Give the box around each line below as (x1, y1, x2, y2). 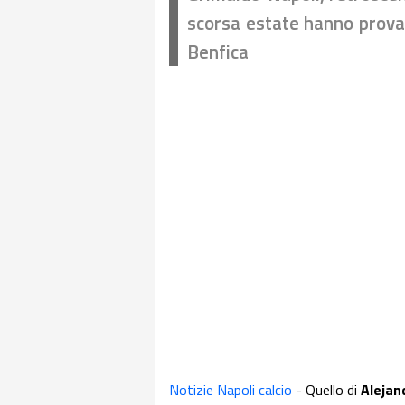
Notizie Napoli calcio (169, 379, 292, 400)
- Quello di (292, 379, 361, 400)
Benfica (187, 37, 249, 66)
